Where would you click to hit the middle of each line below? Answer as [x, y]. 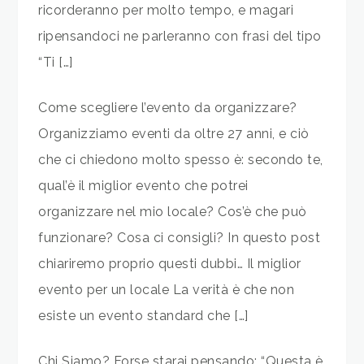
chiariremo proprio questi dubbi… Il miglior [170, 264]
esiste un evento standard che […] [143, 316]
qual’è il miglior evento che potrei [143, 186]
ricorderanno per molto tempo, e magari [166, 11]
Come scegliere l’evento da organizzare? [168, 108]
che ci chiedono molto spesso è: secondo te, [181, 160]
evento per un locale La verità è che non [167, 290]
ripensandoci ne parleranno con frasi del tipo [180, 37]
